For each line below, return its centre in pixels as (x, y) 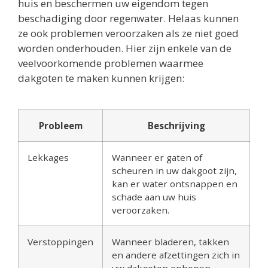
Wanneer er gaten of (157, 157)
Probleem (60, 125)
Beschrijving (176, 125)
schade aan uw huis (154, 197)
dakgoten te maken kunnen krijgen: (101, 78)
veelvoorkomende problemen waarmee (111, 63)
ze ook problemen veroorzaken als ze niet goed (128, 33)
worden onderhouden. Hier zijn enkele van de (125, 48)
